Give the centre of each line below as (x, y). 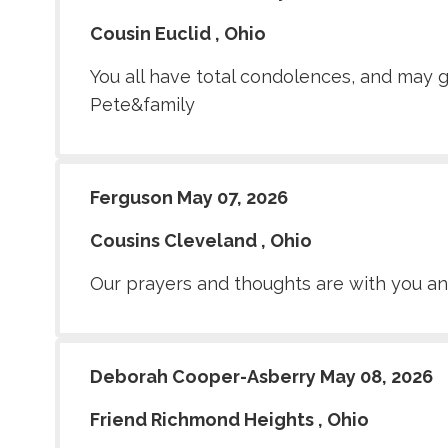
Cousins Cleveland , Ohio (201, 241)
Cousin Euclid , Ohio (178, 34)
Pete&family (142, 105)
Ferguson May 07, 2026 (189, 198)
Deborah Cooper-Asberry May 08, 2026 (261, 377)
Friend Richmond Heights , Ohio (229, 420)
